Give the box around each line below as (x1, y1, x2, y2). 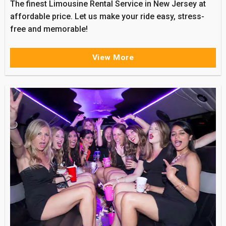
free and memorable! (10, 24, 88, 34)
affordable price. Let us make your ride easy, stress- (10, 11, 204, 21)
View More (92, 52, 134, 62)
